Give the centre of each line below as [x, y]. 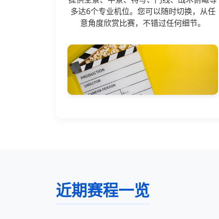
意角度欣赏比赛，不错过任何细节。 [143, 23]
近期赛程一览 [103, 190]
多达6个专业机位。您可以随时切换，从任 [143, 11]
